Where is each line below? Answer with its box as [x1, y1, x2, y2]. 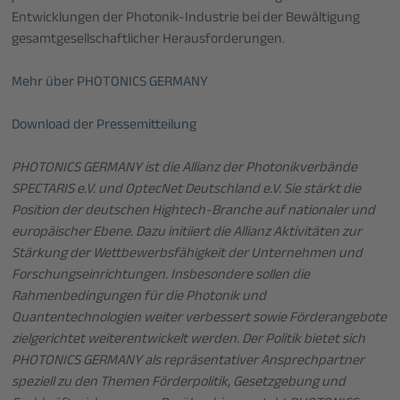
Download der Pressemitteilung [12, 113, 197, 138]
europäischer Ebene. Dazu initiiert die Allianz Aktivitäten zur [12, 221, 362, 246]
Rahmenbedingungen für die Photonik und [12, 285, 267, 310]
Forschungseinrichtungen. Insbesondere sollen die [12, 263, 311, 288]
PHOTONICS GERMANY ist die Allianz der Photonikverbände [12, 156, 358, 181]
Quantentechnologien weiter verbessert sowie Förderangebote [12, 306, 387, 331]
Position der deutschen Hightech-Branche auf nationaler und [12, 199, 376, 224]
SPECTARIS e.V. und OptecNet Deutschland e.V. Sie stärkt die [12, 178, 362, 203]
